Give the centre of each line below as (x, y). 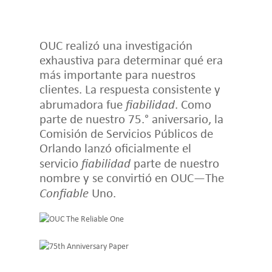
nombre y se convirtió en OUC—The (131, 177)
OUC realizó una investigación (116, 45)
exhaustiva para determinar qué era (131, 59)
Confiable (64, 192)
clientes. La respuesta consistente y (130, 89)
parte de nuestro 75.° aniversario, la (131, 118)
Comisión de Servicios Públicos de (126, 133)
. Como (193, 104)
